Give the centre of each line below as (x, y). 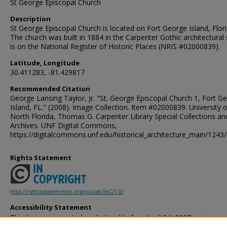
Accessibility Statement (51, 207)
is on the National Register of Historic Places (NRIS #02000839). (115, 46)
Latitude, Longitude (45, 63)
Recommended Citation (50, 89)
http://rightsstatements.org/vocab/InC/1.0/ (67, 192)
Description (30, 19)
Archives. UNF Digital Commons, (64, 125)
